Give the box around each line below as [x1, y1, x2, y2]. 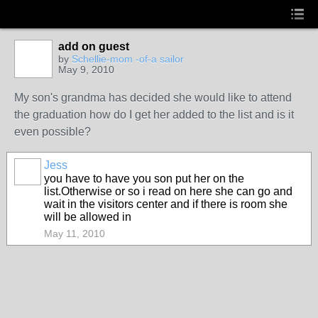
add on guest [58, 40, 129, 53]
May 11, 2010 [44, 228, 105, 239]
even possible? [14, 126, 91, 138]
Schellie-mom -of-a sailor [72, 53, 184, 65]
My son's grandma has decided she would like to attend [14, 92, 292, 104]
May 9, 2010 [58, 64, 114, 75]
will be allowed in [44, 211, 131, 223]
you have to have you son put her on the [44, 172, 244, 185]
